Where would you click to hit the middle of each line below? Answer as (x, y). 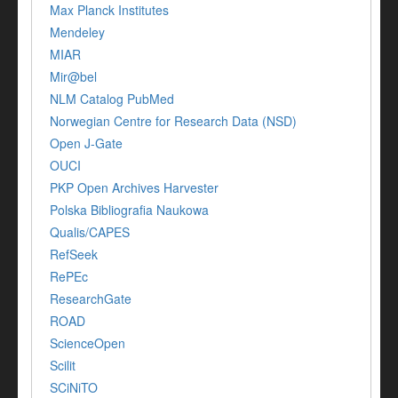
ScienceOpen (88, 343)
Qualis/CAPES (90, 232)
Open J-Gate (86, 143)
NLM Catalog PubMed (112, 99)
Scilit (63, 366)
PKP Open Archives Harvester (134, 188)
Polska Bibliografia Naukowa (129, 210)
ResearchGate (91, 299)
